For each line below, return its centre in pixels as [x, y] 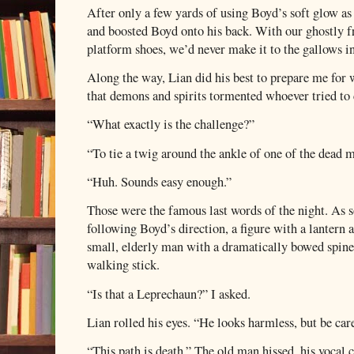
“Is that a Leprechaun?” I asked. [169, 294]
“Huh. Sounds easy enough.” [159, 182]
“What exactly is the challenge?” [171, 124]
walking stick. [123, 265]
